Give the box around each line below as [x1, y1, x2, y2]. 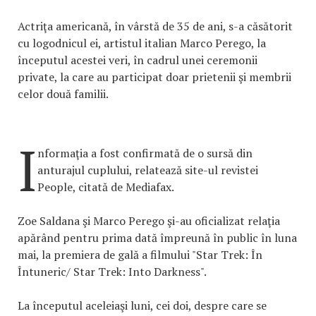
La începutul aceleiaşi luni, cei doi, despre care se [18, 298, 267, 313]
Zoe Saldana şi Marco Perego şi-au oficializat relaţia [18, 213, 280, 229]
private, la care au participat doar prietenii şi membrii [18, 69, 291, 85]
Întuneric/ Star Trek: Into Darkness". [18, 264, 207, 279]
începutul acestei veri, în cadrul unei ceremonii [18, 52, 257, 68]
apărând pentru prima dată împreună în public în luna [18, 230, 297, 245]
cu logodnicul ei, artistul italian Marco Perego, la [18, 35, 266, 51]
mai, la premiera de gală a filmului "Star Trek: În [18, 247, 262, 262]
